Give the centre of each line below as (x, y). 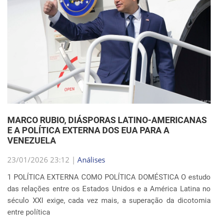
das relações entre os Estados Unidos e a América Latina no (109, 189)
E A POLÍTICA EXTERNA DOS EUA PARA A (88, 130)
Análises (91, 160)
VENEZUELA (32, 140)
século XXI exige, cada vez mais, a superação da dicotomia (109, 200)
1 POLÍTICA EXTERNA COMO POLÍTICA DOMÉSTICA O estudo (109, 177)
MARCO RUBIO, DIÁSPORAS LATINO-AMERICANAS (107, 120)
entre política (29, 212)
